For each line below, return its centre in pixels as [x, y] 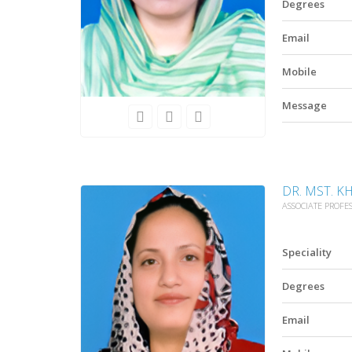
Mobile [299, 71]
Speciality [307, 253]
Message [304, 105]
